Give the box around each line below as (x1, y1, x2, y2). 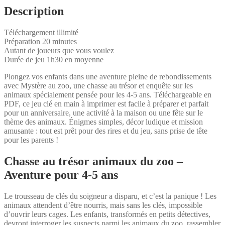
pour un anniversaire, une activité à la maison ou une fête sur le (4, 108, 203, 117)
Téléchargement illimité (4, 28, 78, 37)
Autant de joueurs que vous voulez (4, 46, 114, 55)
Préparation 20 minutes (4, 37, 77, 46)
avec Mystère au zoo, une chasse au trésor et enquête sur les (4, 81, 193, 90)
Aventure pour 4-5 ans (4, 168, 118, 181)
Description (4, 5, 64, 18)
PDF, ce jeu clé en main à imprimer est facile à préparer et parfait (4, 99, 208, 108)
